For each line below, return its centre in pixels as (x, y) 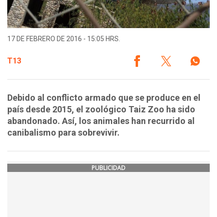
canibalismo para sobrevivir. (63, 133)
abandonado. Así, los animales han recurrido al (101, 121)
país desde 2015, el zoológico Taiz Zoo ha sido (101, 109)
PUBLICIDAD (108, 168)
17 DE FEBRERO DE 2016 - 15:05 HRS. (64, 39)
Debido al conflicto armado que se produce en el (104, 98)
